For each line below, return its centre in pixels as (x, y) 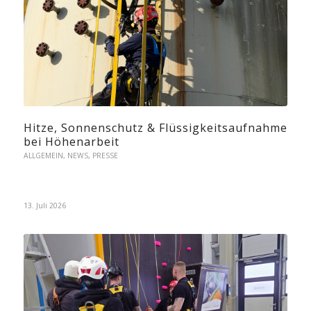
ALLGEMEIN (43, 155)
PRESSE (105, 155)
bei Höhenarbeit (71, 141)
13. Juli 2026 (44, 205)
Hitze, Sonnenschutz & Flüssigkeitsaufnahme (155, 127)
